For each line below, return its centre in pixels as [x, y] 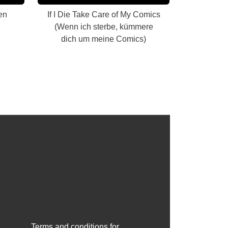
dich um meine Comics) [104, 39]
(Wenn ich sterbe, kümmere [104, 27]
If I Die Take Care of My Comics [104, 15]
